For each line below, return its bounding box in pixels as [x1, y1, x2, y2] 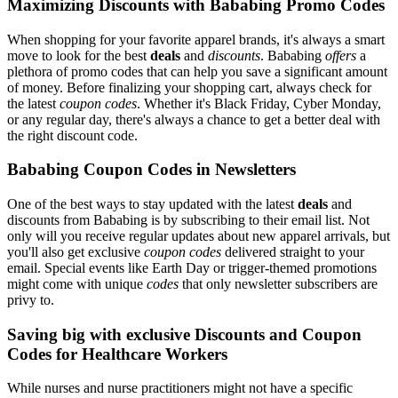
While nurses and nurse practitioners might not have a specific [7, 380, 353, 396]
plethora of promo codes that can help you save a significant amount [7, 63, 387, 79]
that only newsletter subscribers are [179, 276, 378, 292]
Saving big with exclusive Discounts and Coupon [7, 324, 362, 344]
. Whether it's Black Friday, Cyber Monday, [137, 95, 381, 111]
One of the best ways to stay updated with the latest [7, 196, 298, 212]
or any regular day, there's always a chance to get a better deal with [7, 111, 380, 127]
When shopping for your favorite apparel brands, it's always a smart [7, 31, 385, 47]
